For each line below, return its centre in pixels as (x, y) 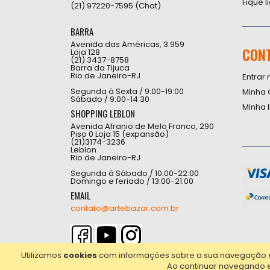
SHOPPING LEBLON (103, 113)
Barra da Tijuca (100, 67)
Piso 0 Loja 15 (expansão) (120, 134)
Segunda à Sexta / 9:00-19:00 (127, 91)
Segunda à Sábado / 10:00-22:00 (135, 173)
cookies (80, 255)
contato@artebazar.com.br (125, 208)
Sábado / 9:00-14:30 (110, 99)
